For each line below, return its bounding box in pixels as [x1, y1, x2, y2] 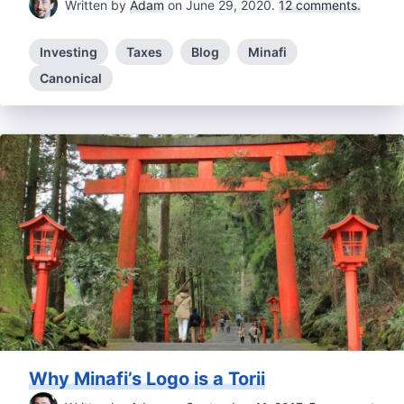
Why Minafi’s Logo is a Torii [29, 368, 265, 390]
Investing [40, 44, 97, 60]
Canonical [40, 70, 102, 87]
